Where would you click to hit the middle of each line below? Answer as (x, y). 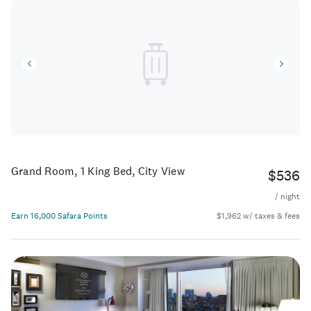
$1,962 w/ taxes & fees (258, 216)
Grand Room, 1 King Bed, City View (98, 170)
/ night (287, 196)
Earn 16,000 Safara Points (59, 216)
